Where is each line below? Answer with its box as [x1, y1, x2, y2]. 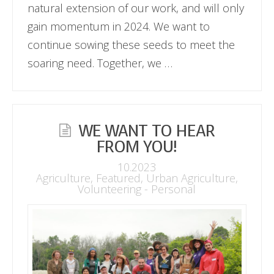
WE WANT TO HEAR [79, 120, 215, 142]
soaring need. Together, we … [28, 55, 173, 70]
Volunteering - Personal [78, 182, 196, 197]
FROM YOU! [97, 136, 177, 158]
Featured [95, 171, 141, 186]
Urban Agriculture [146, 171, 235, 186]
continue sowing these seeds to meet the [28, 37, 235, 52]
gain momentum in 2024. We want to [28, 18, 210, 34]
